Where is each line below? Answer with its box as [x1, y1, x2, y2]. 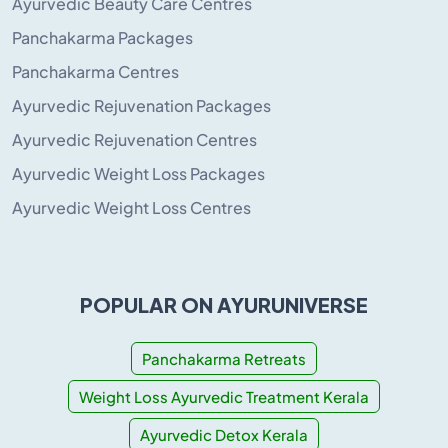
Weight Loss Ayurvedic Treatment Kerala [79, 386, 369, 406]
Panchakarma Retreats [142, 348, 306, 368]
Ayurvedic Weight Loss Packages [12, 162, 265, 184]
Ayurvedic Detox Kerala [140, 424, 308, 444]
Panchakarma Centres [12, 60, 179, 82]
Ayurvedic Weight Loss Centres [12, 196, 251, 218]
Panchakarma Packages [12, 26, 193, 48]
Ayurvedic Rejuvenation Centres [12, 128, 257, 150]
